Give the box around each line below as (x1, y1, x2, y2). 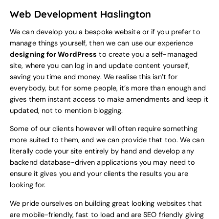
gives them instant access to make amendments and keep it (10, 94, 208, 104)
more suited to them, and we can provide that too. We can (10, 135, 204, 145)
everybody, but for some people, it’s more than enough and (10, 83, 206, 93)
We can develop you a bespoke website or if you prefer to (10, 27, 200, 37)
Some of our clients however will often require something (10, 124, 197, 134)
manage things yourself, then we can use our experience (10, 38, 194, 48)
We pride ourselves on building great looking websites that (10, 198, 202, 208)
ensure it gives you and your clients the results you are (10, 169, 188, 179)
